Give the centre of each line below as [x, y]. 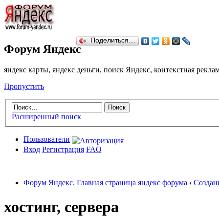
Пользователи [47, 139]
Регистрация [63, 150]
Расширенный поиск [46, 117]
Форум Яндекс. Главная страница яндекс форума [105, 183]
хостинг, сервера [61, 207]
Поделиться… [113, 40]
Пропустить [24, 86]
